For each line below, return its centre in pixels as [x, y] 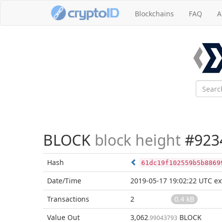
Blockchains [154, 14]
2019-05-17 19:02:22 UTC [171, 181]
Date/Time [64, 181]
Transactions [68, 199]
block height [138, 140]
